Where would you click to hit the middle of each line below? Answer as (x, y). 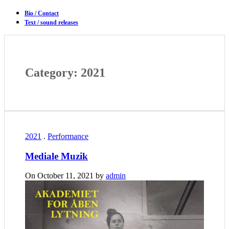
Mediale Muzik (56, 156)
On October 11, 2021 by (65, 176)
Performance (68, 136)
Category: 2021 (65, 72)
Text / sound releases (51, 22)
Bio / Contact (42, 13)
